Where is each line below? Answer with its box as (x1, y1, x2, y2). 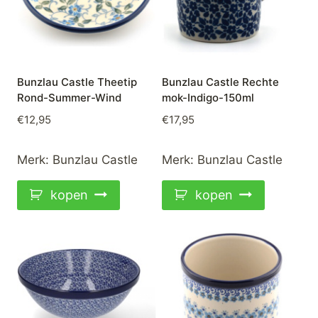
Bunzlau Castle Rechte (162, 75, 279, 89)
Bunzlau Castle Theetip (17, 75, 137, 89)
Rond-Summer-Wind (17, 90, 121, 104)
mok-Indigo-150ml (162, 90, 254, 104)
